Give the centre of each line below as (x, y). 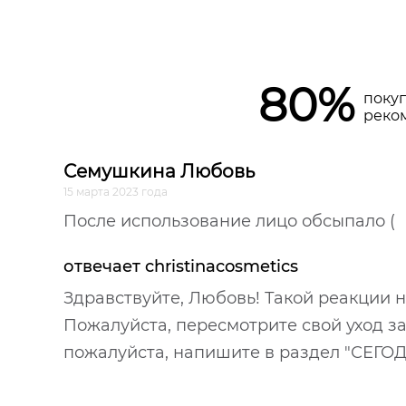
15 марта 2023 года (116, 192)
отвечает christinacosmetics (181, 267)
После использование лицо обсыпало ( (229, 222)
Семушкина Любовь (159, 172)
